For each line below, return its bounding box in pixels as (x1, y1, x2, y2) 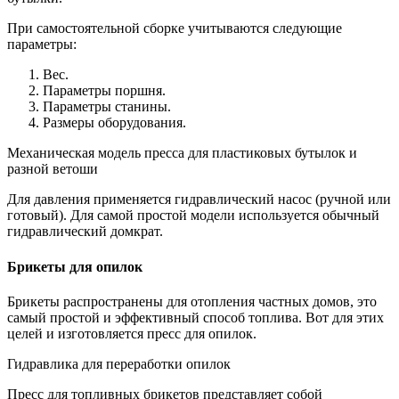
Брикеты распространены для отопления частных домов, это (7, 293, 377, 309)
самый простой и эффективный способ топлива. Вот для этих (7, 309, 384, 325)
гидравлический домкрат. (7, 224, 163, 240)
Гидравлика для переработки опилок (7, 355, 231, 371)
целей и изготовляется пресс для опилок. (7, 325, 256, 341)
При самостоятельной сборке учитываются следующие (7, 20, 342, 37)
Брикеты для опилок (7, 258, 142, 274)
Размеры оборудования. (43, 115, 186, 131)
